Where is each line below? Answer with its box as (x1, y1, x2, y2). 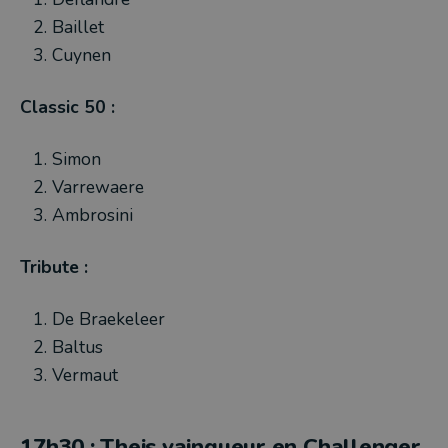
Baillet (52, 15, 104, 39)
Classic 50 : (20, 95, 115, 119)
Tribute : (20, 255, 88, 279)
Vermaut (52, 363, 118, 387)
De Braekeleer (52, 307, 165, 331)
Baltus (52, 335, 103, 359)
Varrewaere (52, 175, 144, 199)
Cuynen (52, 43, 111, 67)
